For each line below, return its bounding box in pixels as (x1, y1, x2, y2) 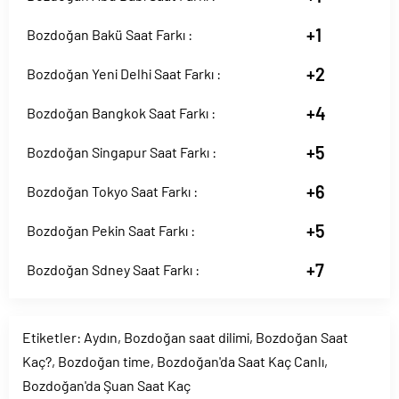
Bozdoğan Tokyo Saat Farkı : (27, 183, 198, 199)
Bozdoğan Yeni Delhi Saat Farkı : (27, 65, 221, 82)
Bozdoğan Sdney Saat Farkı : (27, 261, 199, 278)
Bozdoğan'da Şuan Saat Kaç (22, 377, 191, 394)
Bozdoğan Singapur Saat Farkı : (27, 143, 216, 160)
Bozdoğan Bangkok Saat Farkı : (27, 104, 216, 121)
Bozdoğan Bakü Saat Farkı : (27, 26, 192, 43)
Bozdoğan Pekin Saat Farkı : (27, 222, 195, 239)
